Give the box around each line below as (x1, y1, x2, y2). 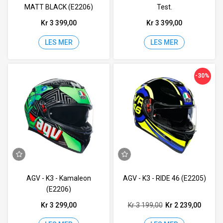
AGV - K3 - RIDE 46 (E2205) (122, 174, 206, 182)
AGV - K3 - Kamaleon (26, 174, 91, 182)
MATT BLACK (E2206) (24, 3, 93, 11)
